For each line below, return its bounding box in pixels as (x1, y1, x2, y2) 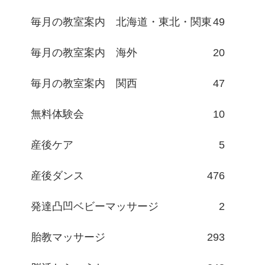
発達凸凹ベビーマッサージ (31, 201, 159, 213)
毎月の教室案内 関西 (31, 77, 137, 90)
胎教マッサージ (31, 231, 105, 244)
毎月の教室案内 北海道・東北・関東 (31, 16, 212, 28)
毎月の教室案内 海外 (31, 47, 137, 59)
